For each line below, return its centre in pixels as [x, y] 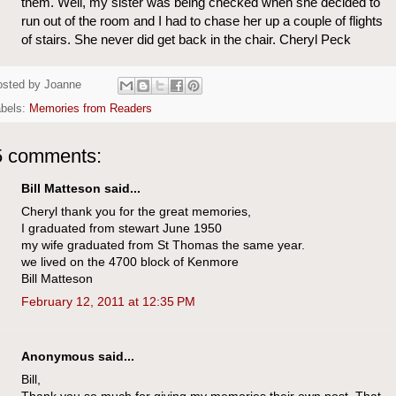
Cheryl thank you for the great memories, [136, 211]
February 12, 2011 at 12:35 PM [108, 301]
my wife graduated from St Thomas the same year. [163, 244]
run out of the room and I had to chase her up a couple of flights [202, 21]
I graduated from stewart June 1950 [122, 228]
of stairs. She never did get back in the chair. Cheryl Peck [186, 40]
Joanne [63, 84]
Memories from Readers [91, 108]
